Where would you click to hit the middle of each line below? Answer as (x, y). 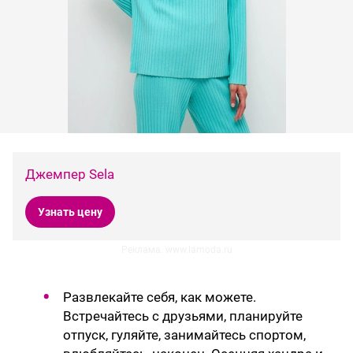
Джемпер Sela (70, 175)
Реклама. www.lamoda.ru (176, 250)
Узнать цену (70, 212)
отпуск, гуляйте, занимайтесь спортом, (184, 335)
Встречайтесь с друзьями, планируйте (183, 316)
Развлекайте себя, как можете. (160, 297)
